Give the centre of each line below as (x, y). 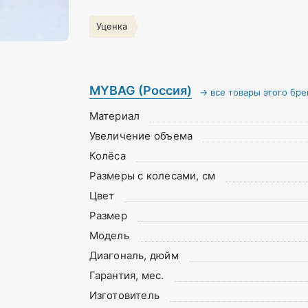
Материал (114, 116)
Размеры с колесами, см (152, 176)
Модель (109, 235)
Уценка (111, 26)
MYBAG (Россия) (140, 90)
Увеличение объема (141, 136)
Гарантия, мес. (126, 275)
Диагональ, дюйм (134, 255)
